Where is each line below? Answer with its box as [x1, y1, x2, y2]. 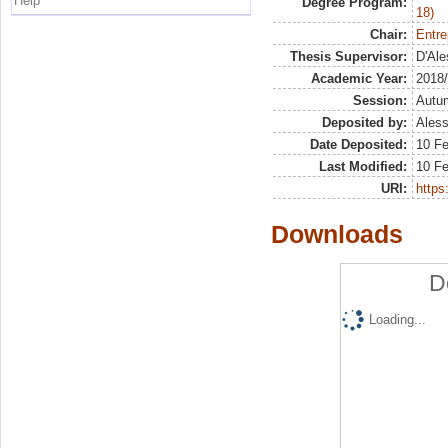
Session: [352, 93, 407, 109]
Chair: [369, 27, 407, 43]
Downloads [271, 220, 403, 249]
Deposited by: [321, 115, 407, 131]
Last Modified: [318, 159, 407, 175]
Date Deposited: [309, 137, 407, 153]
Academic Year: [310, 71, 407, 87]
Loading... [368, 312, 426, 328]
